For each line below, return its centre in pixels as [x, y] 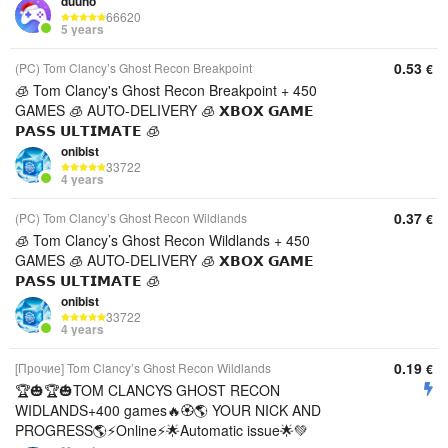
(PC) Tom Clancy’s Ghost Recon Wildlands [131, 217]
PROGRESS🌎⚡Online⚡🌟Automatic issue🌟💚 [161, 430]
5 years [82, 29]
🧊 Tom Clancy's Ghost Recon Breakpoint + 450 [166, 90]
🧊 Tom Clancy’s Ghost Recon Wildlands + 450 [162, 240]
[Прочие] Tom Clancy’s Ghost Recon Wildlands [143, 367]
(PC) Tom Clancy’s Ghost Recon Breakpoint [133, 67]
